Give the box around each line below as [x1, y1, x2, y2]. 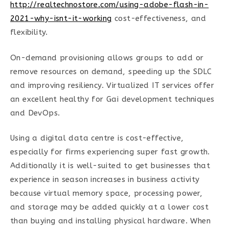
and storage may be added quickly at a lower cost [10, 202, 209, 212]
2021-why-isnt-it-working [10, 14, 112, 23]
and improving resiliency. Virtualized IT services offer [10, 80, 214, 90]
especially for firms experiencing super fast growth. [10, 147, 210, 156]
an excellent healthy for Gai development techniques [10, 94, 215, 104]
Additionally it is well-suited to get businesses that [10, 161, 211, 170]
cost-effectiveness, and [111, 14, 207, 23]
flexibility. [10, 28, 48, 37]
